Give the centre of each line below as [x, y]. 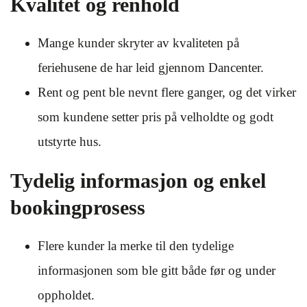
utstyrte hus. [70, 142]
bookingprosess [78, 207]
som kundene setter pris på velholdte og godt [156, 117]
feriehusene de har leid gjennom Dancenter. [151, 67]
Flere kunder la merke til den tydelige [136, 246]
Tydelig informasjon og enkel [138, 181]
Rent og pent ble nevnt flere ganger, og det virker [167, 92]
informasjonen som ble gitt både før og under [157, 270]
